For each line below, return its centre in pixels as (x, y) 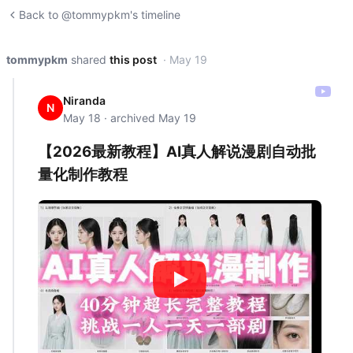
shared (89, 59)
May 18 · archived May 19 (130, 118)
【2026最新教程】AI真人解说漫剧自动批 (177, 151)
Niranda (84, 100)
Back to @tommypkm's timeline (100, 15)
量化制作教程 (83, 174)
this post (133, 59)
